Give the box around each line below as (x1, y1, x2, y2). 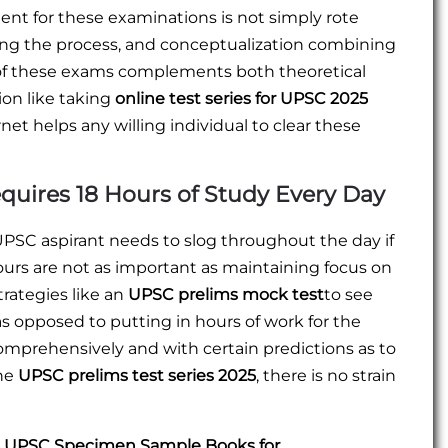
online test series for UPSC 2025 (115, 88, 368, 108)
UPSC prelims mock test (128, 284, 324, 304)
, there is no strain (256, 365, 396, 385)
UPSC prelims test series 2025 (18, 365, 256, 385)
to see (324, 284, 373, 304)
